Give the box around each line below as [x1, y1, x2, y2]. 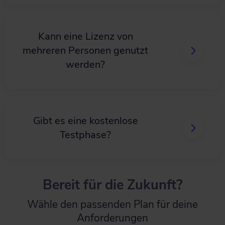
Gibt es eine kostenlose [33, 114, 138, 128]
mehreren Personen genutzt [23, 44, 148, 57]
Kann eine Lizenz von [38, 30, 133, 43]
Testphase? [60, 128, 111, 142]
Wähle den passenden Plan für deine [27, 197, 198, 211]
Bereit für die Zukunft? [43, 176, 182, 194]
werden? [66, 58, 105, 71]
